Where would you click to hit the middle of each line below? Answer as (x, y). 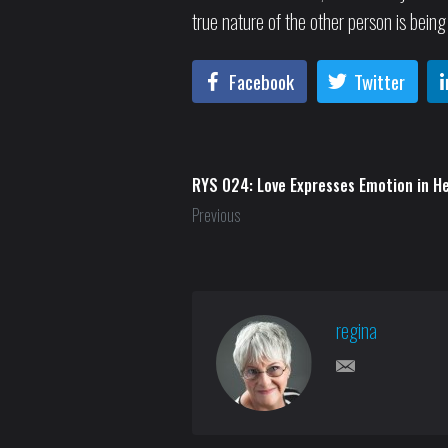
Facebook (261, 81)
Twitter (379, 81)
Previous (216, 215)
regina (356, 330)
